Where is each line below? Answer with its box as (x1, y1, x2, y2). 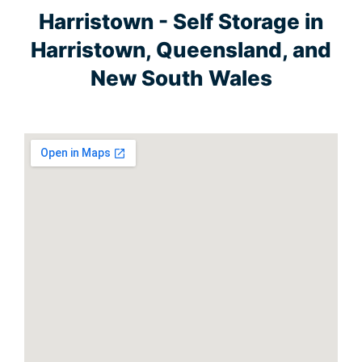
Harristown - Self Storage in (39, 8, 323, 34)
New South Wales (90, 65, 272, 90)
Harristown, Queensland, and (31, 36, 331, 62)
